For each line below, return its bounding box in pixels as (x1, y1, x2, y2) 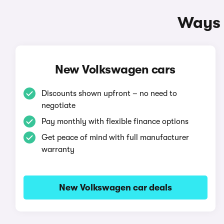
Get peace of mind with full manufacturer (41, 133, 189, 142)
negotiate (41, 101, 75, 110)
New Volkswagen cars (55, 62, 175, 76)
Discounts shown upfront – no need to (41, 89, 177, 98)
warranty (41, 145, 74, 154)
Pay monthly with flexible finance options (41, 117, 188, 126)
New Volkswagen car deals (58, 182, 172, 192)
